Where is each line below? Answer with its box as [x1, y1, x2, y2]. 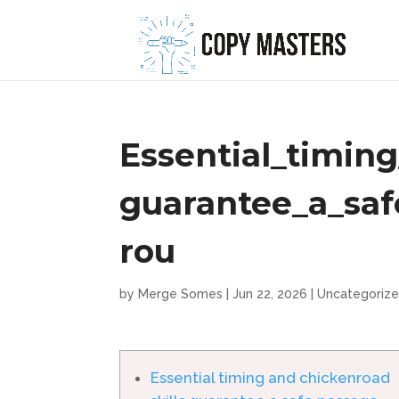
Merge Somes [138, 287, 224, 301]
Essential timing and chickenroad [151, 369, 391, 387]
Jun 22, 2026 [232, 287, 308, 301]
